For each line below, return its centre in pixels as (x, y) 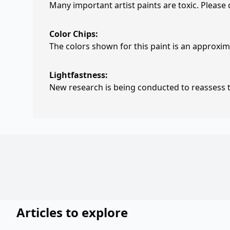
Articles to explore (72, 212)
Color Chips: (74, 34)
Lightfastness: (79, 75)
